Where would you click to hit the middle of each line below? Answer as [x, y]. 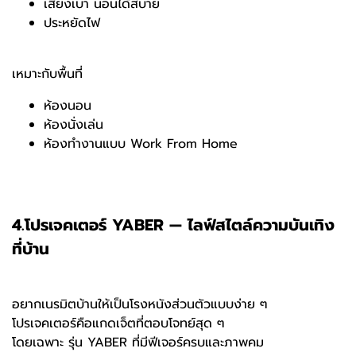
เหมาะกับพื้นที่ [47, 74]
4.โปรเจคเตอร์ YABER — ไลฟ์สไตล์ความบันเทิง [173, 225]
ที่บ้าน [31, 249]
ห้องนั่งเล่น [74, 125]
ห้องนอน [68, 106]
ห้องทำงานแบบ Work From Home [141, 144]
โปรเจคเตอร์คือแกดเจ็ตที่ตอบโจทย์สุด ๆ [118, 324]
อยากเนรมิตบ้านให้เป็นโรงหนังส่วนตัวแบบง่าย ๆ [140, 305]
